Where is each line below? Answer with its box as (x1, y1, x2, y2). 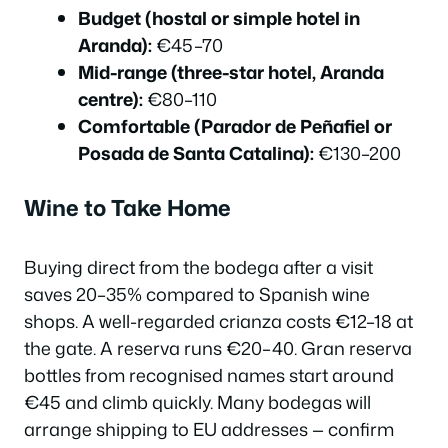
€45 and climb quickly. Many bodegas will (24, 388, 371, 415)
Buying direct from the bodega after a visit (24, 253, 373, 280)
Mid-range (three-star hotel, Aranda (78, 58, 384, 85)
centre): (78, 85, 143, 112)
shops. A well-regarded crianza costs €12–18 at (24, 307, 413, 334)
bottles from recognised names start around (24, 361, 394, 388)
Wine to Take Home (24, 191, 231, 223)
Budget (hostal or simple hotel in (78, 4, 360, 31)
